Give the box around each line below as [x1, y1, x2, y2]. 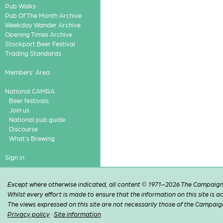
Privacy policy [7, 210, 50, 218]
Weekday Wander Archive [4, 21, 81, 28]
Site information [54, 210, 102, 218]
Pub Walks [4, 2, 36, 9]
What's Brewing [8, 134, 55, 142]
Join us [8, 106, 29, 113]
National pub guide [8, 115, 65, 123]
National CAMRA [4, 87, 55, 95]
